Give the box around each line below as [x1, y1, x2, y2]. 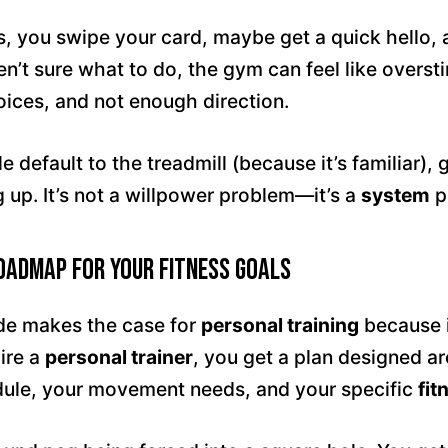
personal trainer [45, 345, 193, 369]
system [361, 183, 430, 207]
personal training [201, 313, 359, 337]
